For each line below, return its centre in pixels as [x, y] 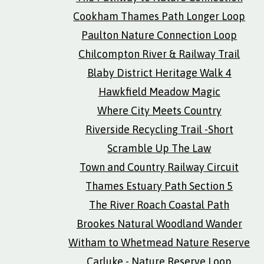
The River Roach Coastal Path [159, 205]
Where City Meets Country [159, 110]
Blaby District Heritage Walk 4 [159, 73]
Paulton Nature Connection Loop [159, 35]
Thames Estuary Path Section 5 [159, 186]
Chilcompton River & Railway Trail [159, 54]
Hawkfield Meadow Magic [159, 92]
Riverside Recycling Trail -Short [159, 129]
